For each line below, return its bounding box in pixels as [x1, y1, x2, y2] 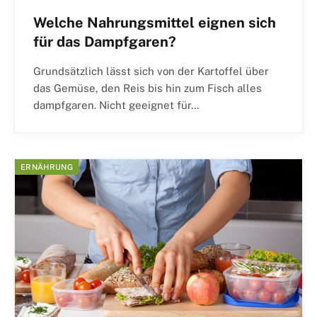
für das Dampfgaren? [33, 33, 176, 51]
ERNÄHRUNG [21, 163, 73, 172]
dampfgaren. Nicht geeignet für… [33, 99, 200, 112]
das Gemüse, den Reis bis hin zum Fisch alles [33, 82, 262, 95]
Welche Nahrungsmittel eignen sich [33, 14, 276, 32]
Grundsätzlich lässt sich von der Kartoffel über [33, 65, 269, 78]
